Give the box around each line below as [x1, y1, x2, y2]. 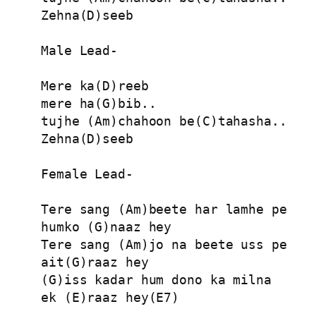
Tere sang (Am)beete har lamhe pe [41, 202, 287, 217]
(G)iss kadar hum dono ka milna [41, 272, 272, 288]
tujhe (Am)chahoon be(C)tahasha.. [41, 114, 287, 129]
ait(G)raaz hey [41, 255, 149, 270]
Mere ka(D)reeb [41, 78, 149, 94]
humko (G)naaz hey [41, 219, 172, 235]
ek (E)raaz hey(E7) [41, 290, 180, 305]
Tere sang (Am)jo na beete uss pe [41, 237, 287, 253]
